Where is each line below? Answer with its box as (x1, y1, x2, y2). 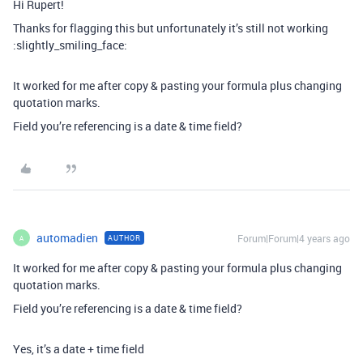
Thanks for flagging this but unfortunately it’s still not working (13, 20, 328, 36)
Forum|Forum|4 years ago (237, 232, 350, 245)
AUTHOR (108, 233, 141, 243)
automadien (36, 230, 98, 246)
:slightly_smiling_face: (13, 37, 127, 53)
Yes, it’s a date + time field (13, 341, 144, 357)
